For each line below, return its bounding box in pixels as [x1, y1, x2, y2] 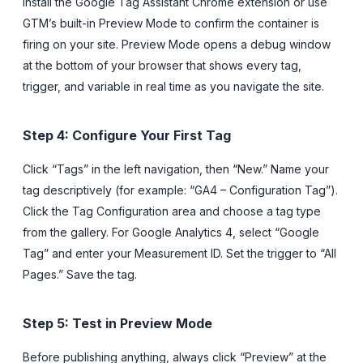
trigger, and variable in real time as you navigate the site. [23, 79, 324, 93]
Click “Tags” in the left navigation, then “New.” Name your [23, 161, 329, 176]
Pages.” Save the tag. [23, 267, 137, 281]
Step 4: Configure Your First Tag [23, 126, 231, 143]
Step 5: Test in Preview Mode [23, 314, 212, 331]
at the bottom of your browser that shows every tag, [23, 58, 301, 72]
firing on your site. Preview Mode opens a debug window [23, 36, 331, 51]
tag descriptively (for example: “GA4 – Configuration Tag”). [23, 182, 338, 197]
